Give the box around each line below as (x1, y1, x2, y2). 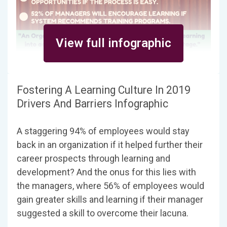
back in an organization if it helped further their (17, 139, 203, 150)
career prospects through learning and (17, 153, 170, 164)
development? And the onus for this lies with (17, 166, 196, 177)
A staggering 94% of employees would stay (17, 125, 190, 136)
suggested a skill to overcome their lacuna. (17, 207, 188, 218)
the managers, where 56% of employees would (17, 180, 204, 191)
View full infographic (56, 36, 171, 51)
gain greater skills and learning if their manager (17, 194, 203, 205)
